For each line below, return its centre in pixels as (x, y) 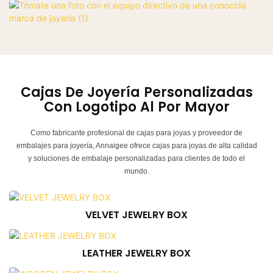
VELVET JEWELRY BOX (136, 215)
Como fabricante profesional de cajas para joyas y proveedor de (136, 133)
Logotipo (106, 107)
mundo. (136, 171)
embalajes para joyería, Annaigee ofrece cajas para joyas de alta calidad (136, 145)
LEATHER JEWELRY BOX (136, 253)
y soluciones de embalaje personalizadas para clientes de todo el (136, 158)
